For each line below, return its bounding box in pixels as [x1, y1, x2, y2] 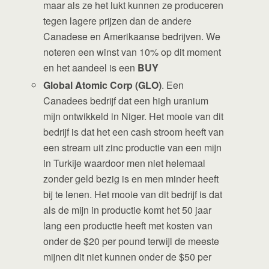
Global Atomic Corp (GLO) [43, 78, 162, 92]
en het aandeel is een [43, 60, 138, 74]
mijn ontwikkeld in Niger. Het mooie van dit [43, 109, 224, 124]
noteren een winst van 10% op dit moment [43, 44, 222, 59]
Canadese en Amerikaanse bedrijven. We [43, 29, 221, 43]
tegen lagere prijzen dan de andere [43, 13, 192, 28]
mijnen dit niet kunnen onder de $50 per [43, 250, 212, 264]
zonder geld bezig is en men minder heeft [43, 172, 219, 186]
